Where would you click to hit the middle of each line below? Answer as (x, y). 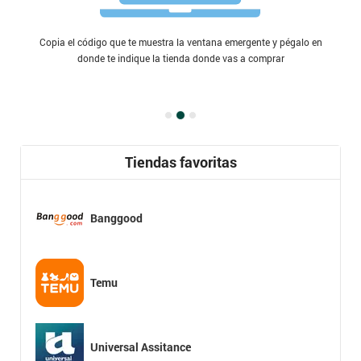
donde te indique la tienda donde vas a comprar (180, 58)
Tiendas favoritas (180, 162)
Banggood (116, 218)
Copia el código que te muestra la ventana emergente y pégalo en (180, 42)
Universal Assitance (141, 346)
